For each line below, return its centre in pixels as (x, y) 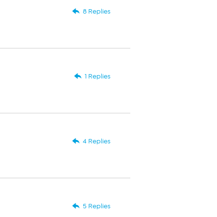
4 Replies (96, 141)
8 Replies (96, 11)
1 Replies (97, 76)
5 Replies (96, 206)
